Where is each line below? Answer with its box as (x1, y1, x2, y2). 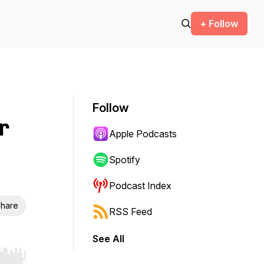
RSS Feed (109, 206, 152, 217)
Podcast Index (109, 180, 171, 192)
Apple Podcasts (109, 128, 177, 140)
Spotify (109, 154, 140, 166)
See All (93, 233, 124, 245)
